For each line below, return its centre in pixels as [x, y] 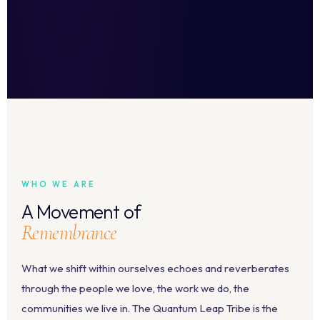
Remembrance [69, 232]
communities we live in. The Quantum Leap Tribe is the [150, 308]
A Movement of [81, 211]
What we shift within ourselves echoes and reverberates [155, 268]
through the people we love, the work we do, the [135, 288]
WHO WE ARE [59, 184]
